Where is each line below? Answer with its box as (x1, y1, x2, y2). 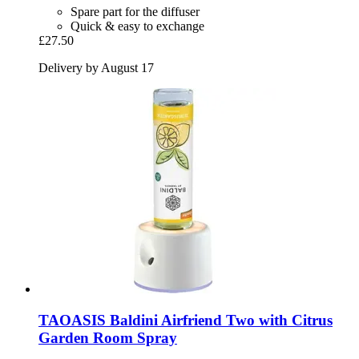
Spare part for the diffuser (71, 5, 200, 19)
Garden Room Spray (38, 329, 177, 346)
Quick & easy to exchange (71, 19, 204, 34)
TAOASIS (38, 311, 106, 329)
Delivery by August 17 (38, 61, 154, 75)
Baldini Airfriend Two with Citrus (106, 311, 333, 329)
